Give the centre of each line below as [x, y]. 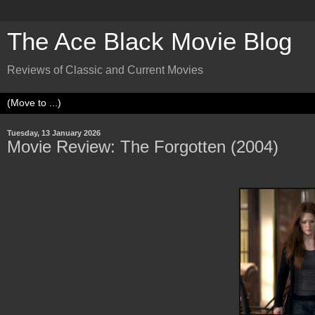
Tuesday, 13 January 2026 [54, 133]
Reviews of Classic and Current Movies [105, 70]
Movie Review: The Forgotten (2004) [143, 147]
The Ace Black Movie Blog [149, 41]
